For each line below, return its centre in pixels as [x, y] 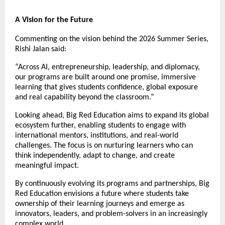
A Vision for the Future [54, 20]
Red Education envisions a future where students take [102, 194]
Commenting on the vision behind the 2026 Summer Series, [112, 39]
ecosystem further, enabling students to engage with [100, 126]
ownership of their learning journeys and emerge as [100, 204]
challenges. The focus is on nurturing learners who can [104, 146]
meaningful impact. [47, 166]
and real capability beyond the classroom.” [85, 98]
